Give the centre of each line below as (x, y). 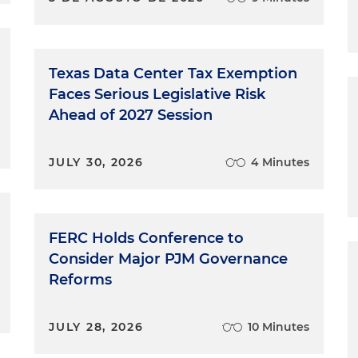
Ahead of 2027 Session (131, 115)
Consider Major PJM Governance (169, 259)
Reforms (81, 280)
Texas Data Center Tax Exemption (173, 74)
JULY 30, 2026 (96, 162)
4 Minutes (280, 162)
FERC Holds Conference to (147, 238)
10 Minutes (278, 327)
